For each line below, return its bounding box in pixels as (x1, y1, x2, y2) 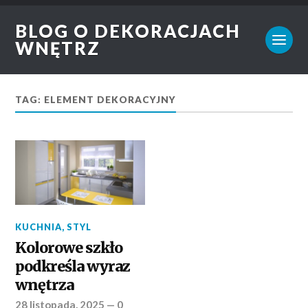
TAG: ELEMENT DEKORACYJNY (15, 94, 177, 105)
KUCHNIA (15, 221, 63, 233)
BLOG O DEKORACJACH (15, 21, 241, 41)
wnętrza (15, 276, 74, 295)
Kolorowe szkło (15, 239, 123, 258)
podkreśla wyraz (15, 257, 131, 276)
